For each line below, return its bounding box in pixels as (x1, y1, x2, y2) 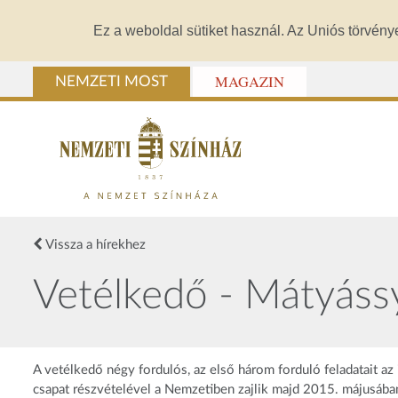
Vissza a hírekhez (43, 237, 146, 251)
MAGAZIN (215, 72, 284, 92)
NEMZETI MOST (55, 75, 168, 90)
